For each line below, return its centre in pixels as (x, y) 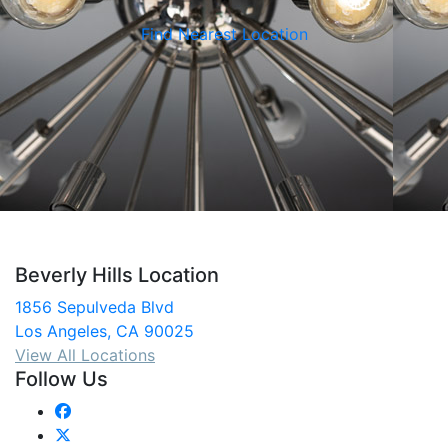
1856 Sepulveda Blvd (94, 307)
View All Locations (85, 355)
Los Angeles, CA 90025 (104, 331)
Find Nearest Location (224, 33)
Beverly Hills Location (117, 275)
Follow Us (61, 379)
